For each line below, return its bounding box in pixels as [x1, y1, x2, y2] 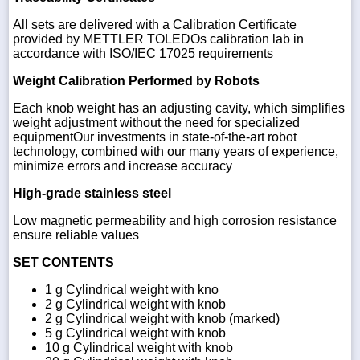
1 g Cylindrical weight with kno [45, 282, 219, 297]
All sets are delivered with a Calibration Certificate [13, 17, 297, 31]
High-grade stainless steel [13, 186, 171, 200]
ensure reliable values [13, 227, 139, 242]
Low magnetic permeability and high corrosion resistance [13, 213, 337, 227]
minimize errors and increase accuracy [13, 158, 232, 173]
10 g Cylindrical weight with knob [45, 340, 233, 354]
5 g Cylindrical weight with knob [45, 325, 226, 340]
